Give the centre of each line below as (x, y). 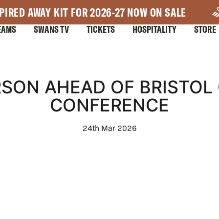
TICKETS (101, 29)
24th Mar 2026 (109, 128)
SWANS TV (51, 29)
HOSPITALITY (154, 29)
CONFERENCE (109, 105)
